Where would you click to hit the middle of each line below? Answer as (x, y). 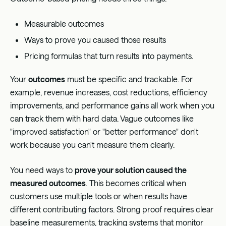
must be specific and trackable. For (129, 79)
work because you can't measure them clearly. (92, 144)
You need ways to (42, 169)
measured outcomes (48, 183)
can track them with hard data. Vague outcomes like (102, 118)
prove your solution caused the (131, 169)
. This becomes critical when (136, 183)
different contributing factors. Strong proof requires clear (112, 209)
